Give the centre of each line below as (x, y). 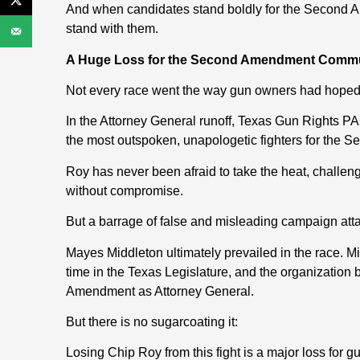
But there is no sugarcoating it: (152, 321)
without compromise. (125, 190)
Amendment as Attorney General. (160, 291)
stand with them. (112, 29)
